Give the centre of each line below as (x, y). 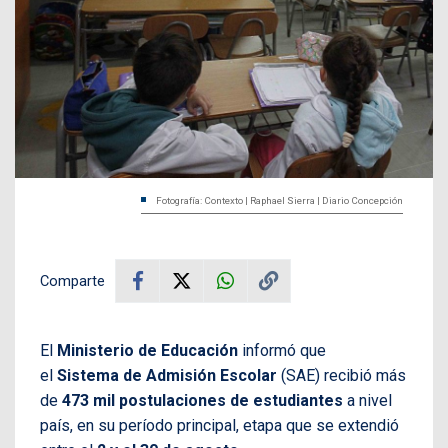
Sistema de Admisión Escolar (167, 375)
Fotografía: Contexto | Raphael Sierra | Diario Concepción (279, 200)
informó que (282, 350)
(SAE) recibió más (341, 375)
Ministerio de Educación (147, 350)
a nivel (367, 400)
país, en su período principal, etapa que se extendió (219, 425)
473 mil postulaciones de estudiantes (202, 400)
